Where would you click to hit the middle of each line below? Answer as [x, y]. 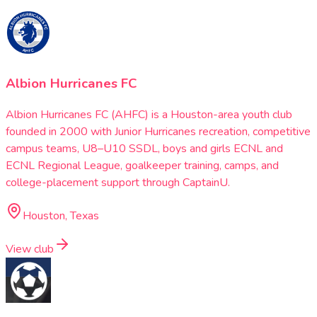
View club [30, 249]
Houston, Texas [61, 216]
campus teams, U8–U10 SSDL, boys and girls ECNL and [144, 149]
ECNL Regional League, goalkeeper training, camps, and [142, 166]
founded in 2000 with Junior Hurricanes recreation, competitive [158, 132]
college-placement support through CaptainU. [118, 183]
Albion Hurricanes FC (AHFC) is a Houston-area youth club [149, 115]
